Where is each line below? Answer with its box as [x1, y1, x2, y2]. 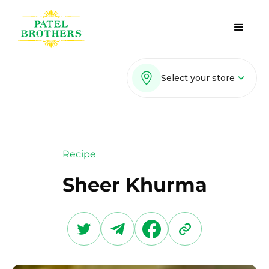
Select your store [161, 72, 235, 83]
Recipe [62, 148, 96, 160]
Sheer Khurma [62, 173, 207, 196]
